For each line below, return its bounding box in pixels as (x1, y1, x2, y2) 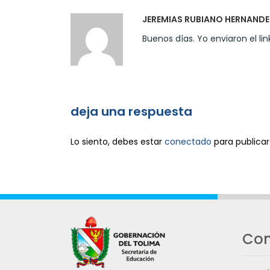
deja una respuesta (71, 103, 192, 120)
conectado (165, 136, 212, 148)
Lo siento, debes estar (71, 136, 165, 148)
